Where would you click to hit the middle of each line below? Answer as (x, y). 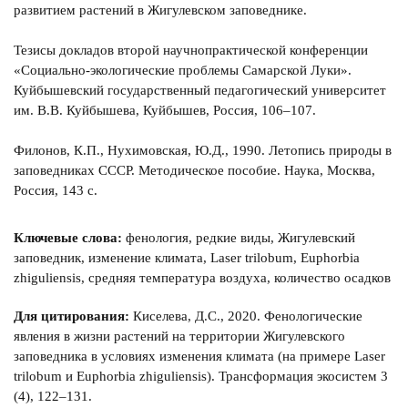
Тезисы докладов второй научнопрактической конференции (191, 51)
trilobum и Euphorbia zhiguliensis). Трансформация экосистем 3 (201, 377)
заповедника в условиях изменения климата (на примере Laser (199, 357)
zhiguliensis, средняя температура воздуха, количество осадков (202, 278)
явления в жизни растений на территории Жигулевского (179, 337)
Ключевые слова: (68, 238)
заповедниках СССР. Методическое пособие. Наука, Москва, (194, 171)
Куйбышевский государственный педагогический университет (200, 91)
